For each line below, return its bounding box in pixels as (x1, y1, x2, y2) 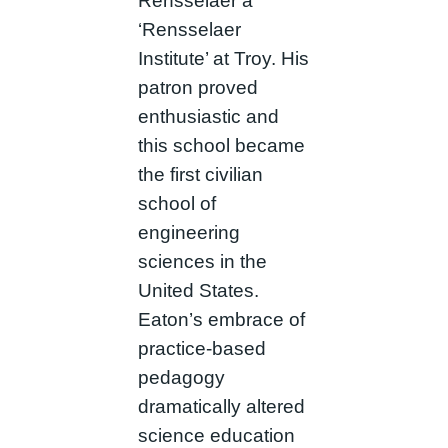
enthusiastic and (137, 105, 279, 127)
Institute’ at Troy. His (137, 47, 309, 69)
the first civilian (137, 163, 263, 185)
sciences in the (137, 250, 267, 272)
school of (137, 192, 216, 214)
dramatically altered (137, 395, 305, 417)
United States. (137, 279, 259, 301)
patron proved (137, 76, 258, 98)
